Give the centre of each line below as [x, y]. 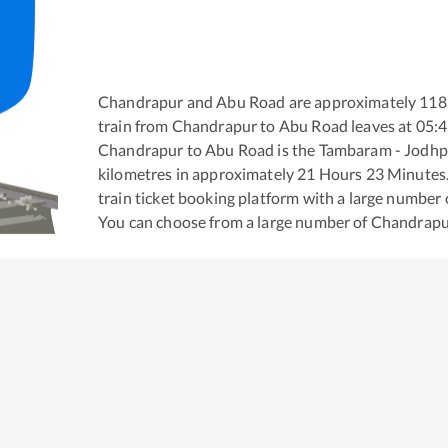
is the [295, 149]
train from [135, 125]
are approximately [351, 101]
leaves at [380, 125]
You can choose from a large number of [234, 221]
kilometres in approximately [198, 173]
